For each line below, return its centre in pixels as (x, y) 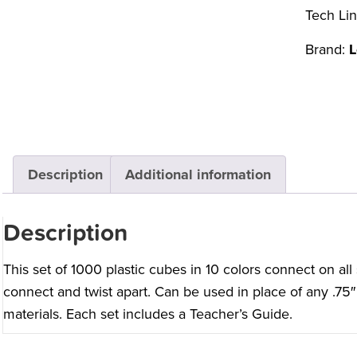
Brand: (327, 49)
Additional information (198, 175)
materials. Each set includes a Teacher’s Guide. (147, 314)
